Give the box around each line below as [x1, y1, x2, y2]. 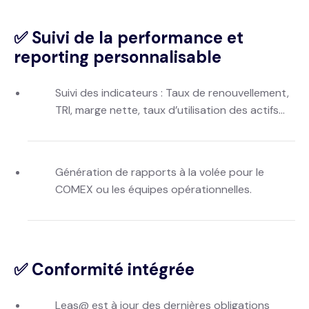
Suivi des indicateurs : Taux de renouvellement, [55, 86, 289, 100]
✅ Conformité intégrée [14, 259, 195, 280]
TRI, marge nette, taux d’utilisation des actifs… [55, 103, 285, 117]
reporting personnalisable [14, 46, 221, 68]
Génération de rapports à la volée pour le [55, 165, 264, 179]
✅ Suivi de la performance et [14, 27, 243, 48]
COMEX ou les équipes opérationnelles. [55, 182, 252, 197]
